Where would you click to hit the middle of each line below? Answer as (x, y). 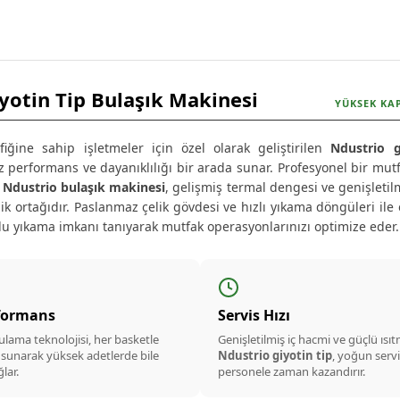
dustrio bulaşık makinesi (89, 187)
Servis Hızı (254, 315)
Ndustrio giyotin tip (275, 355)
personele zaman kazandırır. (291, 371)
